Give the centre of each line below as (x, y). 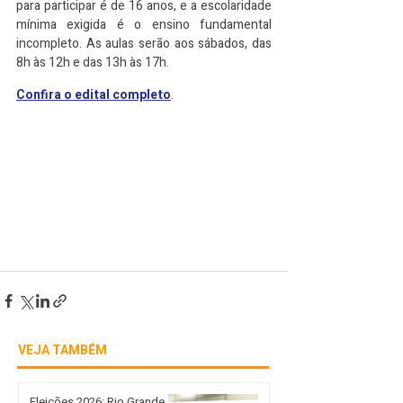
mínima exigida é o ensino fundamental (144, 25)
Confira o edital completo (94, 95)
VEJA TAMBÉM (63, 350)
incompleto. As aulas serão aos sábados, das (144, 44)
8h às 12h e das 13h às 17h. (93, 63)
